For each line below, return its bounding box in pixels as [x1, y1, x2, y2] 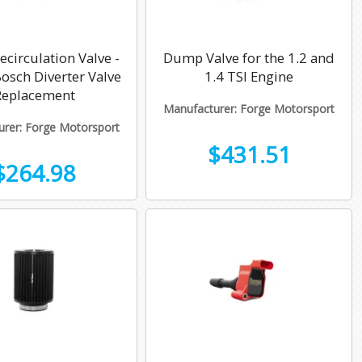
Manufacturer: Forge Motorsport [163, 100, 335, 116]
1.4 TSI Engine [204, 67, 293, 86]
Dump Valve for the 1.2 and [163, 48, 335, 68]
